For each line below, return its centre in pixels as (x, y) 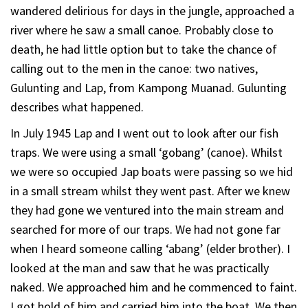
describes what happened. (77, 107)
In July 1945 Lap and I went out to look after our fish (144, 133)
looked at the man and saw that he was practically (140, 267)
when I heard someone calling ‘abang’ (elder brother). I (150, 248)
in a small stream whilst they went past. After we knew (150, 190)
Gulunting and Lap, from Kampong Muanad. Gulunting (148, 87)
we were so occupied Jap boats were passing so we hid (152, 171)
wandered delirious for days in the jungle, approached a (152, 10)
